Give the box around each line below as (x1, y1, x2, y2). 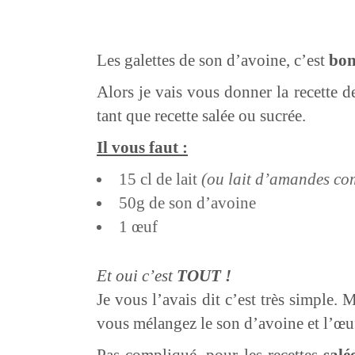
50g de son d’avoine (119, 193, 256, 212)
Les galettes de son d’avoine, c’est (97, 51, 329, 70)
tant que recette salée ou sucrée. (97, 106, 306, 125)
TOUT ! (177, 265, 231, 285)
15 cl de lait (119, 170, 201, 189)
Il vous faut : (97, 138, 188, 157)
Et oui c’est (97, 265, 177, 285)
